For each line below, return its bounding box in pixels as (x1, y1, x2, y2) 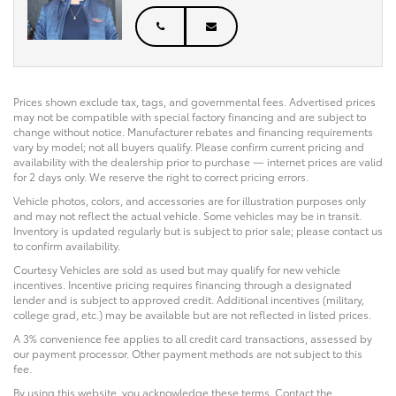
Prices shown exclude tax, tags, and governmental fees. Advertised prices (13, 94, 376, 110)
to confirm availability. (13, 238, 120, 254)
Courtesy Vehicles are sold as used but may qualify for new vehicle (13, 262, 340, 278)
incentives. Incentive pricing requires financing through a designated (13, 277, 352, 293)
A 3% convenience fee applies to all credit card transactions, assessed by (13, 331, 372, 346)
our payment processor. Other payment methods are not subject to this (13, 346, 362, 362)
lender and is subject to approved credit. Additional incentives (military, (13, 292, 364, 308)
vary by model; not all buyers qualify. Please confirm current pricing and (13, 139, 364, 155)
